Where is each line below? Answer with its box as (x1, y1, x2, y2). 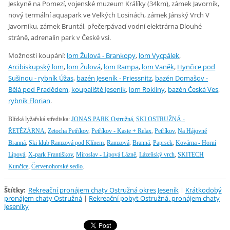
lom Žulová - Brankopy (67, 50, 136, 60)
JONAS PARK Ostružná (71, 115, 133, 123)
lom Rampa (104, 62, 139, 71)
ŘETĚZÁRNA (8, 127, 45, 135)
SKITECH (178, 150, 204, 158)
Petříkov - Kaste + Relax (91, 127, 152, 135)
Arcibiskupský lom (8, 62, 64, 71)
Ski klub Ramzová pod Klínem (29, 139, 104, 146)
